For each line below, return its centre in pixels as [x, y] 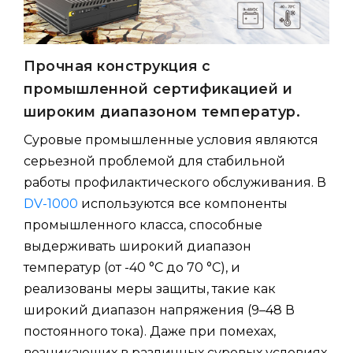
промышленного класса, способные [143, 225]
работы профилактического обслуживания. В [175, 183]
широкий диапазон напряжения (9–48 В [159, 310]
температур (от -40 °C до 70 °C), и [132, 268]
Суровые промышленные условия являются [171, 140]
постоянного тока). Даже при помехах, [150, 332]
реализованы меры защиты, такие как [150, 289]
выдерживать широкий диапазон [137, 247]
